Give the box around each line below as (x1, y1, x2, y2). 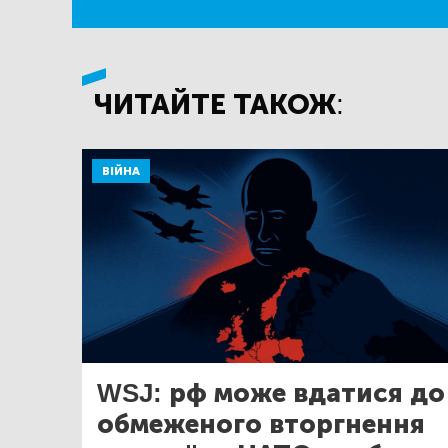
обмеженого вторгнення (97, 408, 425, 440)
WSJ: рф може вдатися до (97, 377, 445, 409)
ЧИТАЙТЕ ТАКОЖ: (94, 88, 344, 122)
